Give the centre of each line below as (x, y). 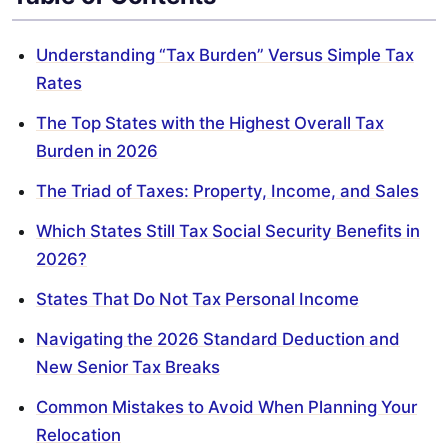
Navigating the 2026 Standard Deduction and (218, 339)
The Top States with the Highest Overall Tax (210, 123)
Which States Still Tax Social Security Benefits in (228, 231)
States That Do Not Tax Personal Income (197, 299)
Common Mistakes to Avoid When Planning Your (226, 407)
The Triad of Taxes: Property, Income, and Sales (227, 191)
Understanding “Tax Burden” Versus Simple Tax (225, 55)
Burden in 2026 (97, 151)
